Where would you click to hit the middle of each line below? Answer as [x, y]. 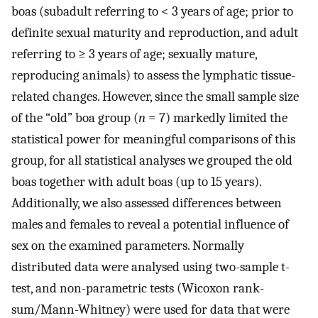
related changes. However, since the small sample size [155, 96]
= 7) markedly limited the [216, 117]
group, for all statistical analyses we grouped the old [152, 160]
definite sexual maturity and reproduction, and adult [155, 32]
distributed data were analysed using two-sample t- [150, 267]
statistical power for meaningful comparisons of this [153, 139]
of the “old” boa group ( [75, 117]
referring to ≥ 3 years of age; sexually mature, [134, 54]
